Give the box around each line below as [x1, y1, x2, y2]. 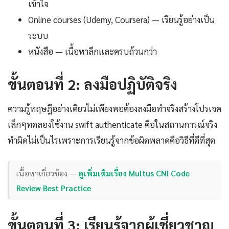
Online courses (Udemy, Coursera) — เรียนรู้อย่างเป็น [28, 14, 215, 26]
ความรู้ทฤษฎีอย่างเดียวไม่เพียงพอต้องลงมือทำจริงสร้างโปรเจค [8, 103, 221, 114]
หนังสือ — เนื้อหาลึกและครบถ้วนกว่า [28, 45, 157, 57]
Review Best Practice [16, 182, 91, 193]
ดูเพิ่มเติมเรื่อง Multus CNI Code [78, 167, 190, 178]
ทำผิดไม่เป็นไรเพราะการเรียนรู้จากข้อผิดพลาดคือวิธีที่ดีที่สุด [8, 134, 215, 146]
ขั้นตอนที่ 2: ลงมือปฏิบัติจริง [8, 75, 177, 94]
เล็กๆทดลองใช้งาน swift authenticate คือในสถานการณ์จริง [8, 119, 217, 130]
